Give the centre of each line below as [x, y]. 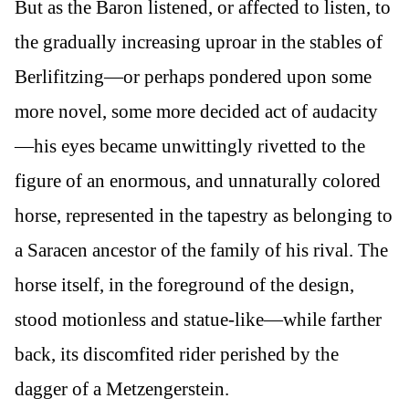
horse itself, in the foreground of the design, [184, 285]
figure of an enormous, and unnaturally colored [198, 181]
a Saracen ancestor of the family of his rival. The [201, 251]
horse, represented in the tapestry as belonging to [204, 216]
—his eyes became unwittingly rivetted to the [190, 147]
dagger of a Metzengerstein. [122, 389]
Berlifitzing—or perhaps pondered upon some [193, 77]
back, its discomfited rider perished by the [177, 355]
